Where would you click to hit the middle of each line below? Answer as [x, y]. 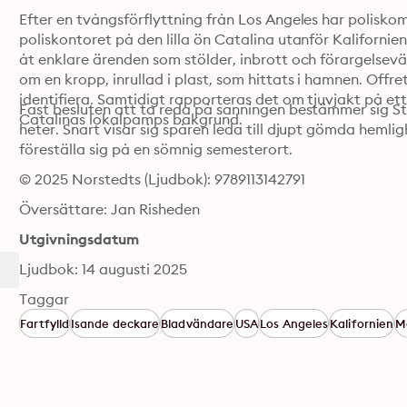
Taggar [45, 299]
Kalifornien [362, 323]
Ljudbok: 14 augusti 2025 [103, 269]
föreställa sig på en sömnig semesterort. [156, 149]
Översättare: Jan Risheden [109, 209]
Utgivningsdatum [79, 239]
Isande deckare [115, 323]
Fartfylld [45, 323]
